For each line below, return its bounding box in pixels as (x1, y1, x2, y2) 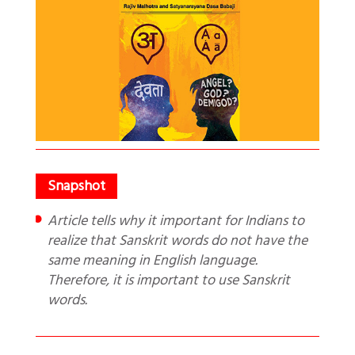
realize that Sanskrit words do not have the (48, 229, 307, 257)
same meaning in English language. (48, 249, 258, 277)
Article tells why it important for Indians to (48, 209, 57, 237)
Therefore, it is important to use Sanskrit (48, 269, 290, 296)
